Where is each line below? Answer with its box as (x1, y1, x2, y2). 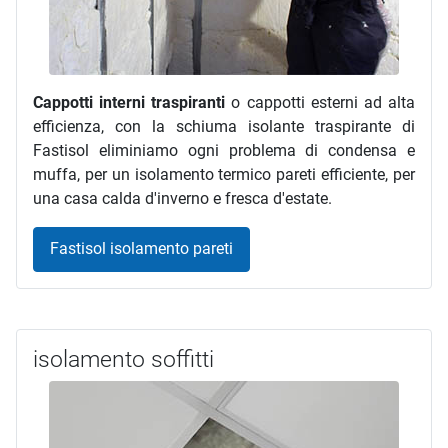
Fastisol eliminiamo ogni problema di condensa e (33, 140, 415, 160)
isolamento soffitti (33, 345, 214, 373)
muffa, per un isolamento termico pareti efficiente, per (33, 164, 415, 184)
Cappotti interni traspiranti (33, 92, 226, 112)
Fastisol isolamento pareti (50, 239, 233, 259)
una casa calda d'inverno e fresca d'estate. (33, 188, 332, 208)
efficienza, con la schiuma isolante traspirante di (33, 116, 415, 136)
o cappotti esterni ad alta (225, 92, 416, 112)
